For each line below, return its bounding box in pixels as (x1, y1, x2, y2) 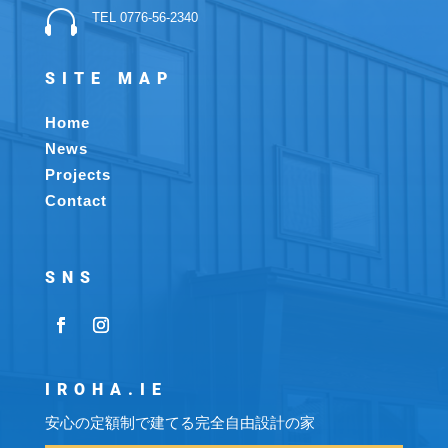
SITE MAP (44, 69, 174, 89)
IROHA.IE (44, 380, 168, 400)
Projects (44, 166, 111, 184)
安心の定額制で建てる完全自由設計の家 (44, 414, 315, 432)
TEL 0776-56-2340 (91, 10, 198, 26)
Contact (44, 192, 107, 210)
